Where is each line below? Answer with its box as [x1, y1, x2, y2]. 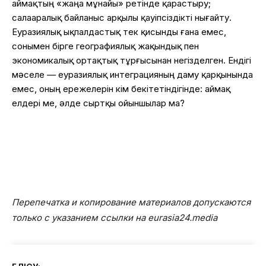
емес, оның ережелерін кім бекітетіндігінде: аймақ [12, 83, 230, 94]
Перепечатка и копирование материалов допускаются [12, 196, 251, 208]
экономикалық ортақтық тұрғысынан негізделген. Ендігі [12, 54, 251, 66]
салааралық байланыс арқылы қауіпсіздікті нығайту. [12, 11, 232, 23]
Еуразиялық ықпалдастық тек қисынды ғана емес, [12, 26, 226, 37]
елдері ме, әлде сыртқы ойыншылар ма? [12, 97, 185, 109]
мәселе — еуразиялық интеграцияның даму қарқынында [12, 68, 253, 80]
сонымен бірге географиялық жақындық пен [12, 40, 199, 52]
